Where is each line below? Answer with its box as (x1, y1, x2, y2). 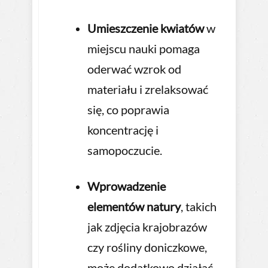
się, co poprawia (87, 102, 169, 117)
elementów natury (87, 199, 181, 214)
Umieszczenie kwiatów (87, 21, 204, 36)
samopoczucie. (87, 143, 162, 158)
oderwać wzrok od (87, 62, 181, 77)
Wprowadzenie (87, 179, 166, 194)
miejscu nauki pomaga (87, 41, 200, 56)
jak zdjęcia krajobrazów (87, 220, 207, 234)
